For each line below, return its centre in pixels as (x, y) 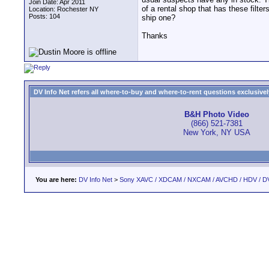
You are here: (56, 180)
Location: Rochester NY (64, 9)
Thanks (155, 36)
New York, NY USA (217, 133)
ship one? (159, 18)
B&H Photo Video (217, 115)
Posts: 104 (44, 16)
